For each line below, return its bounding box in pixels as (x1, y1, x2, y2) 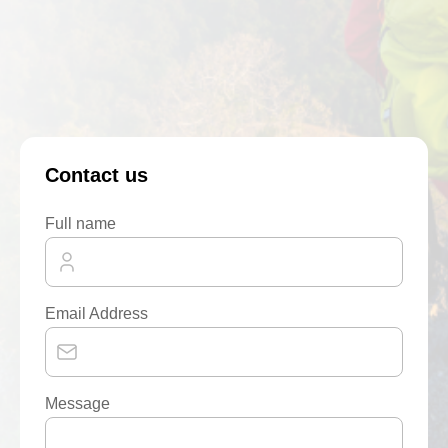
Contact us (45, 164, 148, 186)
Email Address (45, 305, 148, 322)
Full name (45, 215, 116, 232)
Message (45, 395, 110, 412)
